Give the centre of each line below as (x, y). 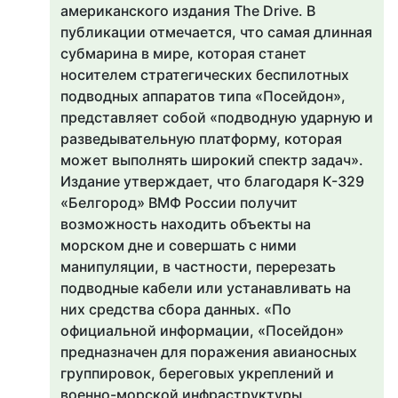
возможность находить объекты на (186, 224)
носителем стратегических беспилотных (205, 75)
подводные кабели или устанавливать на (206, 288)
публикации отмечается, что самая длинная (216, 32)
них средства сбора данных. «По (176, 309)
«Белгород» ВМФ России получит (179, 203)
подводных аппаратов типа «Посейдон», (203, 96)
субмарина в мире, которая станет (183, 53)
